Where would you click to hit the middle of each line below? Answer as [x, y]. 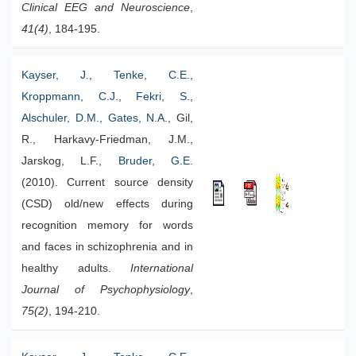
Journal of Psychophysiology [106, 290]
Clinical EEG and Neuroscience [106, 8]
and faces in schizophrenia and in [107, 247]
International [162, 268]
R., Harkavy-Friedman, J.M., [107, 139]
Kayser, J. [55, 75]
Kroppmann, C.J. [70, 97]
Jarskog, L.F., [70, 161]
